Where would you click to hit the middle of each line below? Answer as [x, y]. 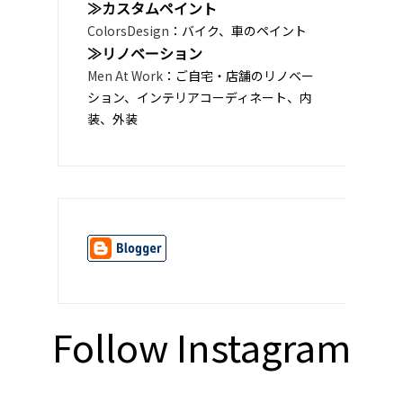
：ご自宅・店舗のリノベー [238, 76]
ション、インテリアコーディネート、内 [200, 98]
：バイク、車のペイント [238, 31]
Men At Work [125, 76]
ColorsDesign [128, 31]
